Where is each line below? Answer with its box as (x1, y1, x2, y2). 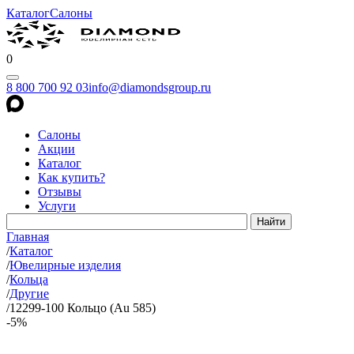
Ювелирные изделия (9, 258, 121, 272)
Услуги (38, 199, 76, 213)
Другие (9, 287, 49, 300)
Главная (6, 230, 49, 243)
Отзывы (38, 185, 81, 198)
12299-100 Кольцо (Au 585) (9, 301, 156, 314)
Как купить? (38, 171, 105, 184)
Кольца (9, 273, 48, 286)
